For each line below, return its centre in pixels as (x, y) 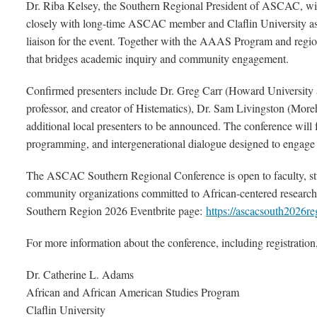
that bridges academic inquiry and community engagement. (157, 59)
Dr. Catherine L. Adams (80, 275)
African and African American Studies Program (133, 292)
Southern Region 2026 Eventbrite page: (116, 211)
